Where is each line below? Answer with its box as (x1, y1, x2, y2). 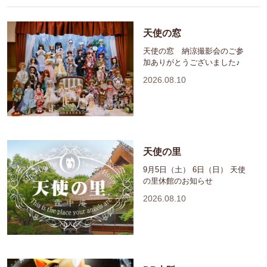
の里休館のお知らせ (143, 176, 213, 186)
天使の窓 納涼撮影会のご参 (143, 46, 244, 56)
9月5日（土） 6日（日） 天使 (143, 165, 246, 175)
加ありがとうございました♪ (143, 58, 240, 67)
